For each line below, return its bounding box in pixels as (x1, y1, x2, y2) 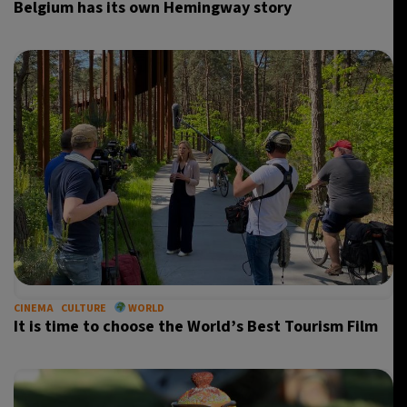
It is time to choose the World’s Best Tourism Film (14, 315, 378, 338)
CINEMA (14, 301, 54, 316)
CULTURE (61, 301, 106, 316)
